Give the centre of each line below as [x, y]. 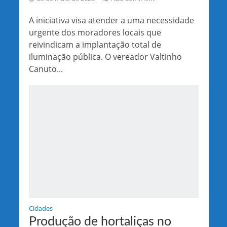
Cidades [41, 208]
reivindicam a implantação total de [95, 44]
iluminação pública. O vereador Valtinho [105, 56]
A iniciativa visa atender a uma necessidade [111, 20]
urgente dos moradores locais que [95, 32]
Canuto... [46, 69]
